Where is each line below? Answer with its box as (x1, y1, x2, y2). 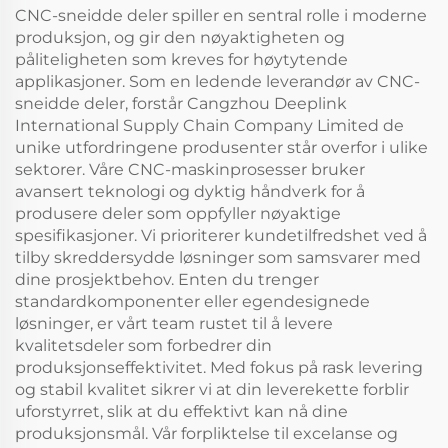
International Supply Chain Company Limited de (15, 116, 404, 135)
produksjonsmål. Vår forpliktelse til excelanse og (15, 424, 398, 443)
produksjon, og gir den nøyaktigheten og (15, 28, 345, 47)
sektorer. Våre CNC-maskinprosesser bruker (15, 160, 365, 179)
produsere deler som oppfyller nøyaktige (15, 204, 341, 223)
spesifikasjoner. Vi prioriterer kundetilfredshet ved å (15, 226, 427, 245)
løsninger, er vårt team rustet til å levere (15, 314, 333, 333)
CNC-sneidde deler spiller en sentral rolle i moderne (15, 6, 427, 25)
